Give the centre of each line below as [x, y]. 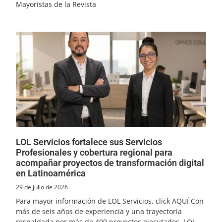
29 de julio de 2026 [42, 187]
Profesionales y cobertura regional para [94, 152]
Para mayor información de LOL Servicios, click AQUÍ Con [110, 201]
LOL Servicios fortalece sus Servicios [89, 142]
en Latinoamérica [51, 173]
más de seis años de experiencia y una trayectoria [99, 211]
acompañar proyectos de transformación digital [110, 163]
